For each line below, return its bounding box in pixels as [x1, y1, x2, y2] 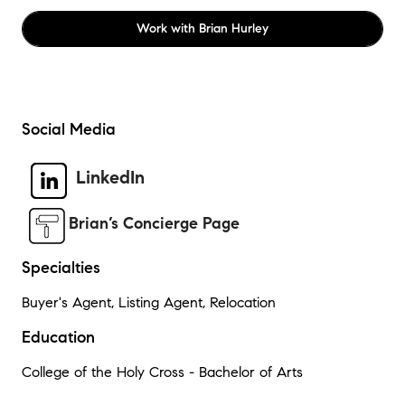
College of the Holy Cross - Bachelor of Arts [22, 363, 303, 381]
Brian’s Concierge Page [69, 213, 240, 234]
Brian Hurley [199, 21, 268, 36]
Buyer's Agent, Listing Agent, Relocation [22, 293, 276, 311]
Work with [137, 21, 199, 36]
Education [22, 326, 95, 347]
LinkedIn [76, 166, 145, 190]
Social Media [22, 119, 116, 139]
